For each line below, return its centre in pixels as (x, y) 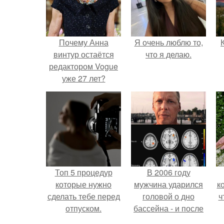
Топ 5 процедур (83, 172)
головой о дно (168, 196)
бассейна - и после (168, 208)
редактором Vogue (83, 66)
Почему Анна (83, 42)
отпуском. (83, 208)
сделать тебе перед (83, 196)
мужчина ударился (168, 184)
